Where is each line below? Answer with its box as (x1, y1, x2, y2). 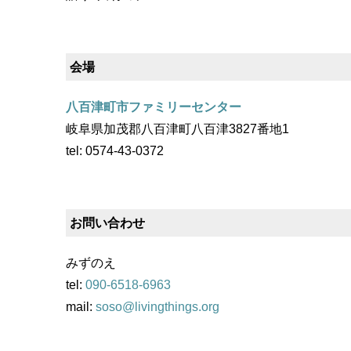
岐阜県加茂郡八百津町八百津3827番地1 (66, 122, 289, 136)
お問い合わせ (70, 216, 145, 230)
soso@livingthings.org (96, 300, 219, 314)
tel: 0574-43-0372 (66, 144, 164, 158)
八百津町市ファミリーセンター (66, 100, 241, 114)
